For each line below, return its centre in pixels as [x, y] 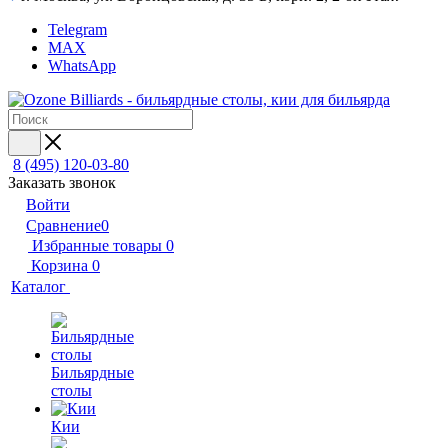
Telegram [77, 29]
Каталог [40, 286]
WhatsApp [82, 65]
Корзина [59, 265]
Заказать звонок [62, 182]
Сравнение [63, 225]
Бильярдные [92, 372]
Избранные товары [97, 245]
